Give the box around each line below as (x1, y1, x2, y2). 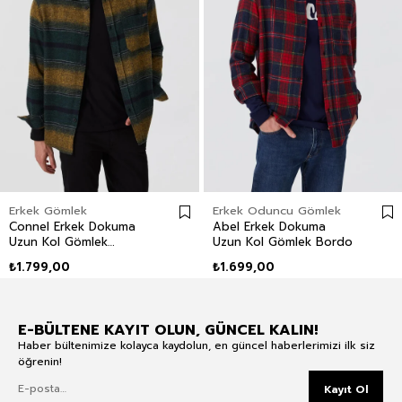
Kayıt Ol (323, 380, 369, 398)
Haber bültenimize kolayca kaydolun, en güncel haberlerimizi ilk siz (18, 336, 375, 354)
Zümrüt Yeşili (9, 248, 83, 266)
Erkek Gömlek (9, 201, 87, 219)
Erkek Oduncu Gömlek (212, 201, 341, 219)
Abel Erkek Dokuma (212, 217, 326, 235)
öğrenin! (18, 353, 62, 370)
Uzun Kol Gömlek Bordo (212, 232, 353, 250)
